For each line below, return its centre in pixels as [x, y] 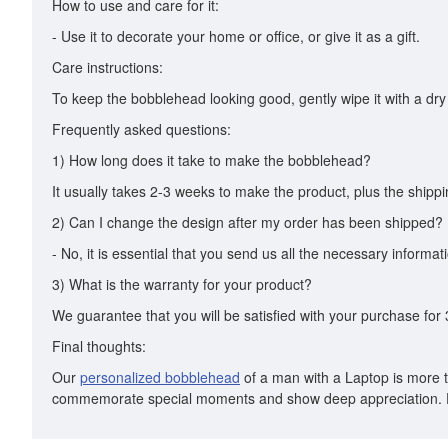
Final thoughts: [99, 346]
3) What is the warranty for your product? [182, 284]
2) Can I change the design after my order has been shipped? [247, 222]
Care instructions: [107, 67]
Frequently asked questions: [141, 129]
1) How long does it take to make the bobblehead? [211, 160]
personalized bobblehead [160, 377]
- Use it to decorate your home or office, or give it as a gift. [236, 36]
